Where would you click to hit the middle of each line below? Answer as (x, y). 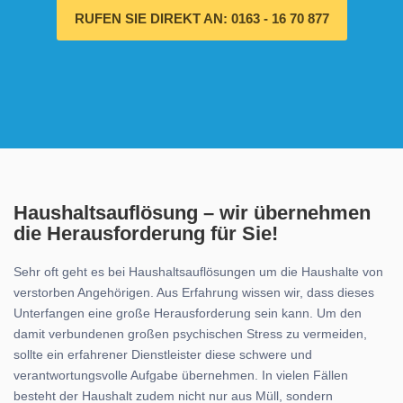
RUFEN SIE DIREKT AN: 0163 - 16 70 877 (201, 18)
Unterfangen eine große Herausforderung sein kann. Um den (188, 313)
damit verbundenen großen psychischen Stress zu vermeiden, (190, 334)
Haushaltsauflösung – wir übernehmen (192, 213)
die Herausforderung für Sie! (146, 233)
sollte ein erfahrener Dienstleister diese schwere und (163, 354)
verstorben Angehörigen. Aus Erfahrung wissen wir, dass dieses (194, 292)
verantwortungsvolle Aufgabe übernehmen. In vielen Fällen (181, 375)
